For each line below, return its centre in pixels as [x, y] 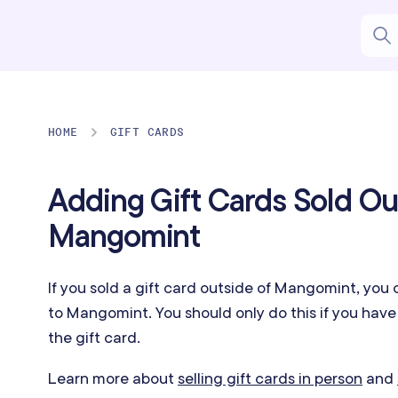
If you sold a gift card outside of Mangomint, [204, 287]
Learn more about [113, 378]
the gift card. [94, 337]
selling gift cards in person [270, 378]
